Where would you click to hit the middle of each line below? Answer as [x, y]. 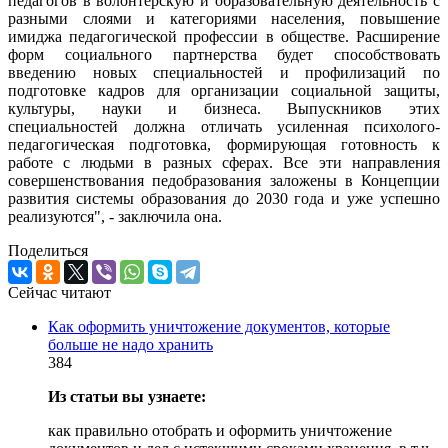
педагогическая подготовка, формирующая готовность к [224, 144]
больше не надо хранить [130, 344]
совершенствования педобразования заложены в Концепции [224, 180]
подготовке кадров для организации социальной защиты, [224, 90]
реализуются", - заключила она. [115, 216]
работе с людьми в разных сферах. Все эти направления [224, 162]
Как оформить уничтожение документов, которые [219, 326]
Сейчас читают [59, 292]
